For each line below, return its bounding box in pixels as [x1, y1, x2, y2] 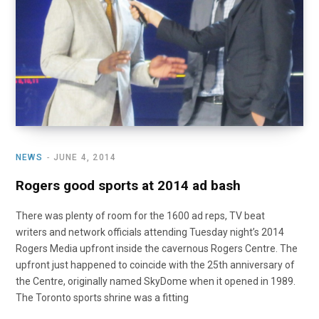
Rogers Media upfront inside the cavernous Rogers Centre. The [16, 243, 298, 255]
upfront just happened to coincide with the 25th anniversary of [16, 259, 295, 271]
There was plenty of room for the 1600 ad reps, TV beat [16, 210, 265, 222]
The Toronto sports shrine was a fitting [16, 292, 189, 304]
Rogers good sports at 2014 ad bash [16, 177, 241, 194]
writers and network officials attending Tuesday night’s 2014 [16, 226, 284, 239]
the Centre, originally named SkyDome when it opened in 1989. [16, 276, 296, 288]
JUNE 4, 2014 [53, 152, 117, 163]
